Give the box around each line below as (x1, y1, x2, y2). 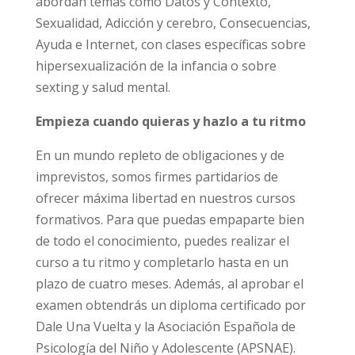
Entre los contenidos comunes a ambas (34, 10, 267, 28)
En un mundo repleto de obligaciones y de (34, 185, 284, 203)
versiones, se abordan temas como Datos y (34, 31, 290, 49)
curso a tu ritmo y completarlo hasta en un (34, 292, 288, 310)
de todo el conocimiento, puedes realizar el (34, 270, 288, 288)
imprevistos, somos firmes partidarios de (34, 206, 277, 224)
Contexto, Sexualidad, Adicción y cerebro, (34, 52, 277, 71)
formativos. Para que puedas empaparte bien (34, 249, 303, 267)
